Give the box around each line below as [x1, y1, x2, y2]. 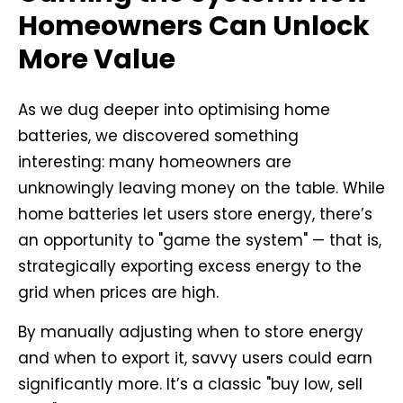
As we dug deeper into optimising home [18, 98, 330, 121]
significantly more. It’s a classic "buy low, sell [18, 372, 363, 395]
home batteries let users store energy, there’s [18, 202, 372, 225]
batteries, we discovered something [18, 124, 299, 147]
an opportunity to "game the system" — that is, [18, 228, 381, 251]
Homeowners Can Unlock [18, 7, 370, 46]
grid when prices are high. [18, 281, 219, 303]
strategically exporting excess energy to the [18, 255, 362, 277]
